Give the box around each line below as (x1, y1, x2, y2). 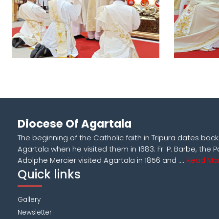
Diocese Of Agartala (18, 116, 131, 131)
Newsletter (18, 208, 52, 217)
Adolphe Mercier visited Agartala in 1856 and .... (18, 155, 186, 165)
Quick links (18, 166, 81, 182)
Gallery (18, 195, 41, 204)
